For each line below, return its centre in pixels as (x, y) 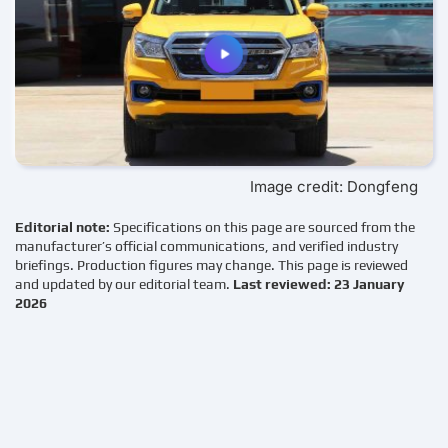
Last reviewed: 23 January (318, 284)
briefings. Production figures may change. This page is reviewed (211, 265)
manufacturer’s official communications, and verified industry (206, 246)
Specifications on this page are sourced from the (264, 227)
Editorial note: (64, 227)
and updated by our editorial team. (124, 284)
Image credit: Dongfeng (334, 187)
